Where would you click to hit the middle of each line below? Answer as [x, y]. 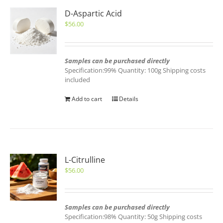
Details [129, 99]
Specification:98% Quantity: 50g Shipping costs [134, 217]
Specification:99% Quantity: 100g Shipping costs [135, 70]
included [78, 80]
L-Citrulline [85, 160]
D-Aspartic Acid [94, 13]
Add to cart [87, 99]
